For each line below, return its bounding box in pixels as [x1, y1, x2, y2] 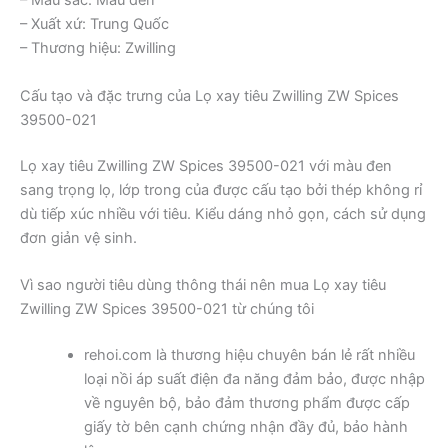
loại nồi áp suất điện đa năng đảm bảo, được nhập [83, 369, 425, 388]
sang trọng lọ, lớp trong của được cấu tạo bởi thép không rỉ [20, 180, 422, 199]
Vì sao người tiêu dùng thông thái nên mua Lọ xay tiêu [20, 275, 386, 294]
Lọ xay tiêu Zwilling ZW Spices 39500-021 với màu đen [20, 156, 392, 175]
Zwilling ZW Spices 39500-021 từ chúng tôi [20, 299, 314, 318]
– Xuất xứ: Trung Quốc [20, 15, 169, 34]
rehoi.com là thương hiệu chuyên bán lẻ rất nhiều [83, 345, 415, 364]
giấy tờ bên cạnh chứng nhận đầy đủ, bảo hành [83, 417, 408, 436]
